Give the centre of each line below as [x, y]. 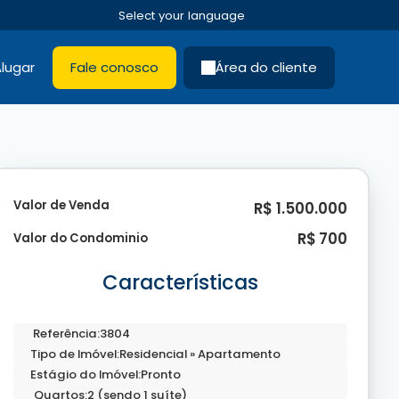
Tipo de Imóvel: [74, 354]
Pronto [160, 374]
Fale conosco [114, 67]
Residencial [154, 354]
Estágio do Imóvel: [85, 374]
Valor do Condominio [80, 238]
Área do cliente [266, 67]
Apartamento [237, 354]
